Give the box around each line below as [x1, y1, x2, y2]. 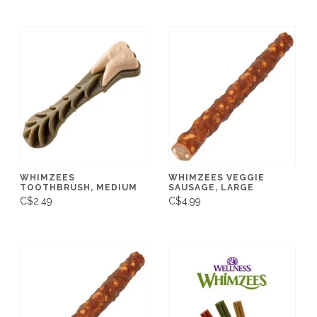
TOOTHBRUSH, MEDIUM [20, 182, 137, 192]
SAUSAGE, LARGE [168, 182, 254, 192]
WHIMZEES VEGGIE [168, 172, 265, 183]
